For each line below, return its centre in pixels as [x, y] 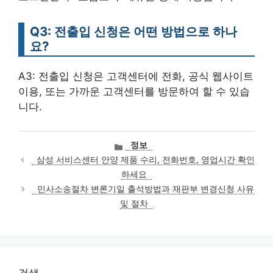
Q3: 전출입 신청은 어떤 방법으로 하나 [133, 32]
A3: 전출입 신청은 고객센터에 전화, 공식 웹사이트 [136, 76]
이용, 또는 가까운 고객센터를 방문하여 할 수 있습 [134, 92]
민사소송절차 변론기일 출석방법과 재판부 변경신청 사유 [145, 189]
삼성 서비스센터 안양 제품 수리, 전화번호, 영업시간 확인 [145, 160]
